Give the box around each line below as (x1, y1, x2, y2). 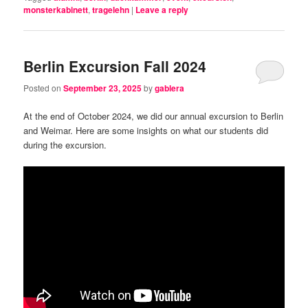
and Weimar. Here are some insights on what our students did (23, 123, 269, 137)
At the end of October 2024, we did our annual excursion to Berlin (23, 109, 284, 122)
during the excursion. (23, 137, 107, 151)
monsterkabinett (23, 3, 89, 16)
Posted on (23, 81, 64, 93)
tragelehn (92, 3, 130, 16)
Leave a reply (135, 3, 189, 16)
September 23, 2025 (63, 81, 142, 94)
